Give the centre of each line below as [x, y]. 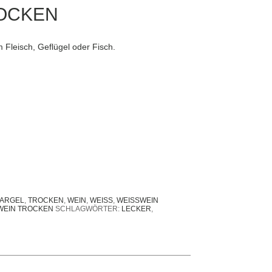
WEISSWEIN [135, 200]
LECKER [137, 209]
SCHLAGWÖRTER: [89, 209]
